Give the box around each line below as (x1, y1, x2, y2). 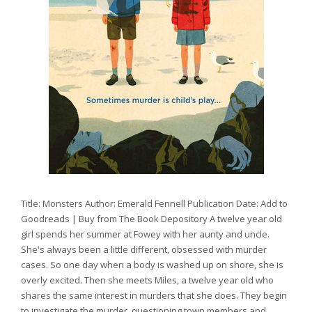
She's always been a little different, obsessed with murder (21, 243, 267, 256)
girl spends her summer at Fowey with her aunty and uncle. (21, 228, 270, 241)
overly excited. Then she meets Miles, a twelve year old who (21, 274, 274, 287)
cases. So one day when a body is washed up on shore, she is (21, 258, 283, 272)
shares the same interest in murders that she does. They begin (21, 289, 287, 302)
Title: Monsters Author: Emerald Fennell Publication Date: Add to (21, 197, 288, 210)
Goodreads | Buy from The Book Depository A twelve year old (21, 212, 282, 226)
